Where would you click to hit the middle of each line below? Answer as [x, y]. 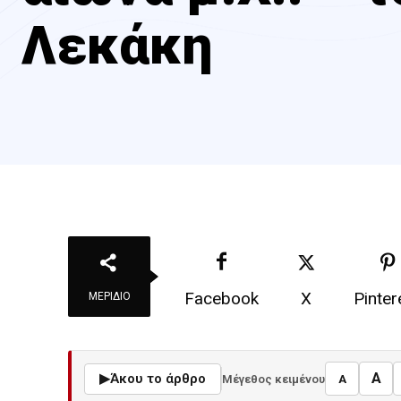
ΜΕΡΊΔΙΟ [109, 296]
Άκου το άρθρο [158, 378]
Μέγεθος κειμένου [273, 379]
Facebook [222, 299]
